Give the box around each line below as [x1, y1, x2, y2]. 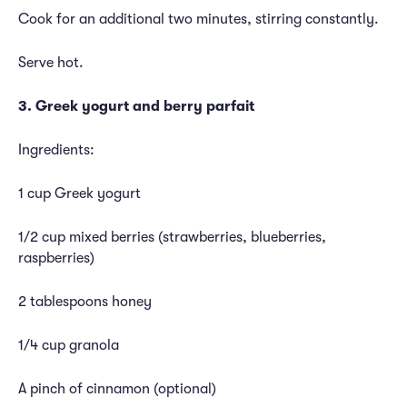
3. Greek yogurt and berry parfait [18, 98, 254, 114]
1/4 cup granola [18, 337, 119, 353]
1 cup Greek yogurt [18, 185, 141, 202]
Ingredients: [18, 142, 94, 158]
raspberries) [18, 250, 94, 266]
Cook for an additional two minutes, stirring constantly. [18, 11, 379, 27]
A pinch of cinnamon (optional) [18, 381, 216, 397]
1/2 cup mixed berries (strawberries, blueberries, [18, 229, 326, 245]
